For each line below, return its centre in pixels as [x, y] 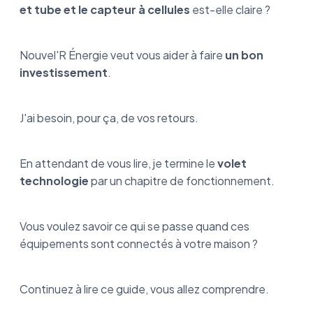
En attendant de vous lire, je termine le [118, 163]
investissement [64, 72]
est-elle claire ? [231, 9]
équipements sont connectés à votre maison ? [140, 243]
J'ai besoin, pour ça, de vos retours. [110, 117]
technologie [54, 180]
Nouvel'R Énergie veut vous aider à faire [122, 54]
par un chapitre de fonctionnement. [183, 180]
